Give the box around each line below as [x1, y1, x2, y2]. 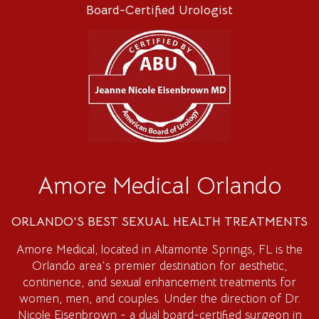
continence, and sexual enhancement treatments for [23, 275, 296, 291]
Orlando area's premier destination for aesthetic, [32, 258, 287, 274]
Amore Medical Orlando [37, 171, 282, 202]
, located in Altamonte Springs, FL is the [95, 242, 303, 258]
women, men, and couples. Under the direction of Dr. [19, 291, 300, 307]
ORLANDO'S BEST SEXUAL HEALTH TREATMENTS [11, 214, 308, 230]
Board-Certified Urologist [86, 1, 233, 18]
